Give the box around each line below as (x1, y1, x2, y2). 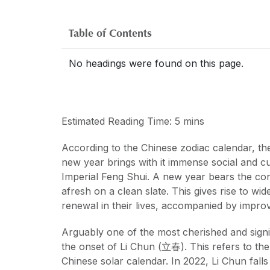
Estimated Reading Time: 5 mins (61, 115, 204, 127)
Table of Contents (69, 25, 152, 40)
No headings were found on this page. (69, 57, 243, 69)
